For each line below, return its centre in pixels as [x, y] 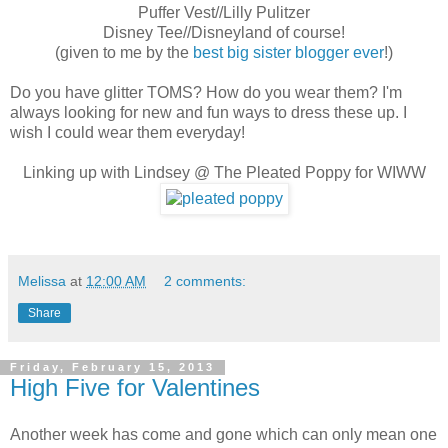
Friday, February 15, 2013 [112, 367]
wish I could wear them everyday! [127, 132]
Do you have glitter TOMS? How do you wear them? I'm [206, 92]
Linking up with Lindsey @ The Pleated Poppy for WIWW [224, 172]
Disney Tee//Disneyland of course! [224, 32]
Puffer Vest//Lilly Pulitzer [224, 12]
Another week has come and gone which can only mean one [223, 435]
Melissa [42, 280]
